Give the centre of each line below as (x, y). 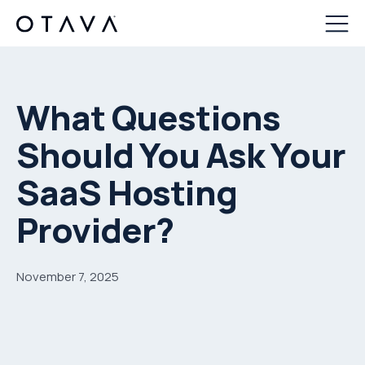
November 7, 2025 (68, 276)
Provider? (95, 229)
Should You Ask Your (181, 154)
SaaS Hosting (127, 192)
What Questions (149, 117)
